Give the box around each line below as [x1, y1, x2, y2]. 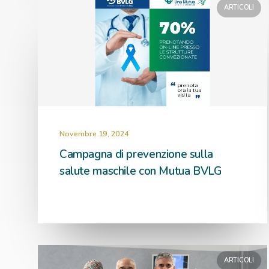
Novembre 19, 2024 [59, 129, 129, 139]
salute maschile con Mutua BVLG [59, 163, 222, 179]
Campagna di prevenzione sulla [59, 147, 213, 162]
